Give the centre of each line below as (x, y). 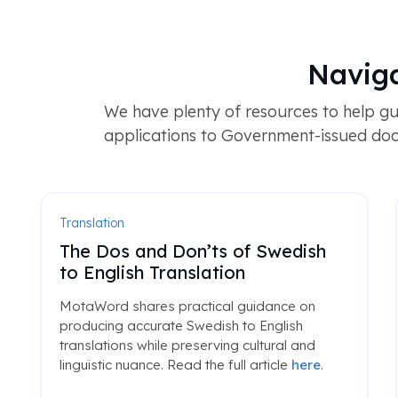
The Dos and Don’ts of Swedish (192, 251)
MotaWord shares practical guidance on (187, 306)
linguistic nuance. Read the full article (175, 365)
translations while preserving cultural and (187, 345)
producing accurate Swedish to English (181, 326)
